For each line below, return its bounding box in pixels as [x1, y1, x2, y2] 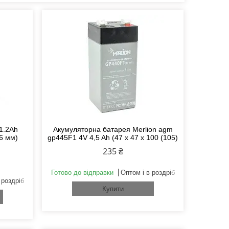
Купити [102, 185, 124, 193]
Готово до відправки [51, 169, 113, 177]
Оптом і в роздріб [120, 169, 175, 177]
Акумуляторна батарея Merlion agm [53, 125, 173, 134]
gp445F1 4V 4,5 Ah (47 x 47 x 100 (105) [48, 133, 178, 142]
